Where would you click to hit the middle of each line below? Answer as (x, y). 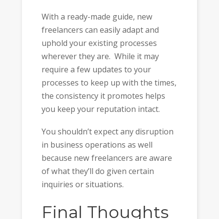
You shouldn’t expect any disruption (107, 132)
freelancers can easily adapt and (100, 30)
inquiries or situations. (82, 185)
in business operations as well (97, 145)
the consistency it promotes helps (103, 96)
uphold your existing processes (99, 43)
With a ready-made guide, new (97, 16)
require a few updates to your (96, 69)
